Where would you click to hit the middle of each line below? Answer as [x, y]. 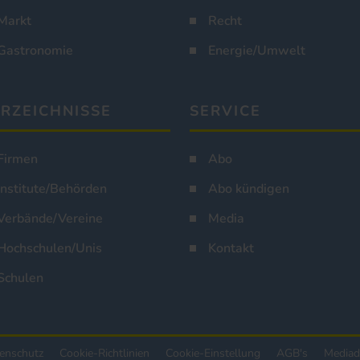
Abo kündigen [249, 189]
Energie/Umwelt [257, 51]
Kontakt [231, 249]
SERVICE [225, 111]
